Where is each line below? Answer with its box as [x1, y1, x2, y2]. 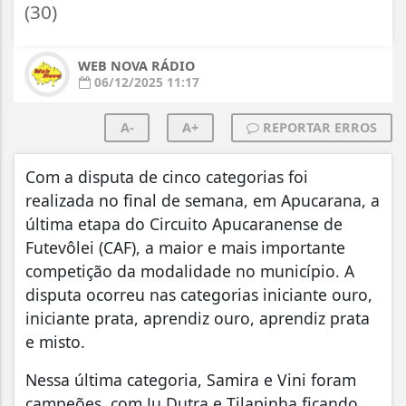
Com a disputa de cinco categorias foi [25, 166, 308, 188]
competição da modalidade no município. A [25, 260, 354, 283]
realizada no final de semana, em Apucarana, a [25, 189, 380, 212]
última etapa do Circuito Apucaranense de [25, 213, 343, 236]
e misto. [25, 331, 90, 353]
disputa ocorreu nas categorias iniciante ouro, [25, 284, 372, 306]
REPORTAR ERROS [259, 119, 377, 137]
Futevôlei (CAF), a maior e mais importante [25, 237, 345, 259]
